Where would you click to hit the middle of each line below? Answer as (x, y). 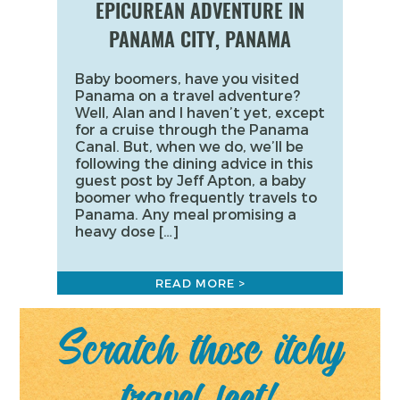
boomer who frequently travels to (196, 196)
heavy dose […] (127, 230)
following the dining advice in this (194, 162)
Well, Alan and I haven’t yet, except (200, 112)
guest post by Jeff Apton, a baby (191, 179)
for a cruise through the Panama (192, 129)
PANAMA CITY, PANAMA (200, 39)
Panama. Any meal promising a (186, 213)
